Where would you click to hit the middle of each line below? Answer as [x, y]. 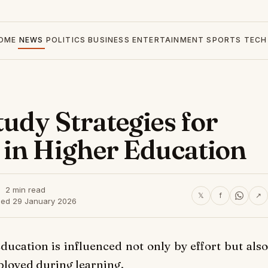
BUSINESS [109, 40]
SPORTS [224, 40]
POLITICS [66, 40]
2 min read [25, 190]
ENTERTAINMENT [168, 40]
